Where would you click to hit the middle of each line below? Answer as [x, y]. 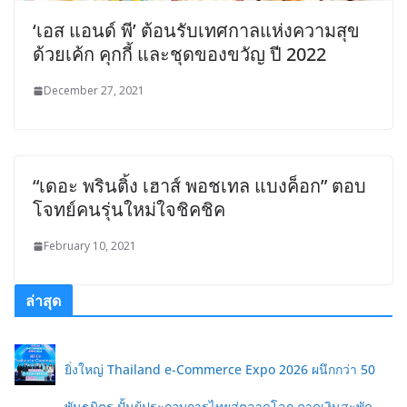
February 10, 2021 [90, 246]
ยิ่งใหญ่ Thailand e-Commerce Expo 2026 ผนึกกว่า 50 [220, 370]
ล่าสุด [44, 301]
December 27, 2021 [94, 91]
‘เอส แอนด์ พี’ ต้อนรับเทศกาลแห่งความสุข [196, 31]
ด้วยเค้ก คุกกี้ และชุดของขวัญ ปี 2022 [179, 55]
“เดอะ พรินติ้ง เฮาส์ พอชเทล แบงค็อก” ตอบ [199, 186]
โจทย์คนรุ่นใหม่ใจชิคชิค [129, 210]
